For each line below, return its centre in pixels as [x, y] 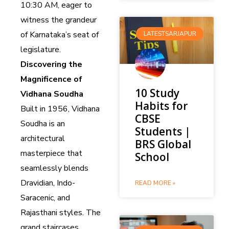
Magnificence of [51, 79]
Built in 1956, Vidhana [60, 109]
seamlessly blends [54, 168]
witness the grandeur [59, 20]
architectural [43, 138]
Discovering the [51, 64]
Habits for [161, 106]
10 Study [157, 93]
